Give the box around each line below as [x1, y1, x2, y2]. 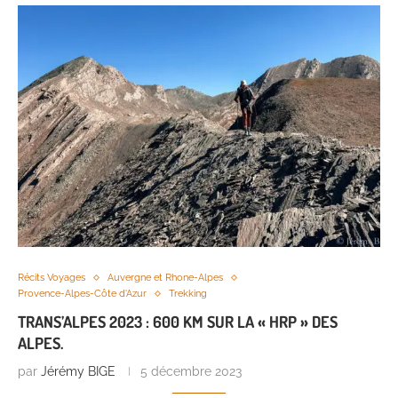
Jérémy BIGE [41, 364, 115, 379]
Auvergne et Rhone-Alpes [107, 272, 223, 284]
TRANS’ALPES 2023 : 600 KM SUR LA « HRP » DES [18, 312, 338, 332]
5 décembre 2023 [140, 364, 242, 379]
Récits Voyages [18, 272, 85, 284]
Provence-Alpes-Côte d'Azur [18, 288, 147, 300]
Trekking [169, 288, 207, 300]
